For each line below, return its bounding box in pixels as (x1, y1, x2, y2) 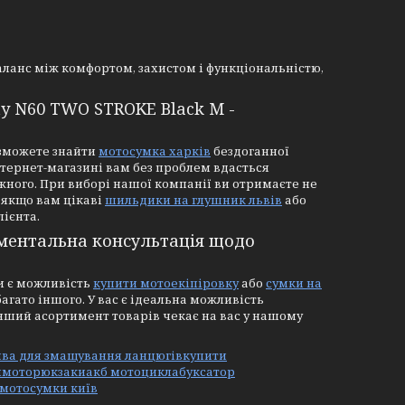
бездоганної (211, 143, 289, 159)
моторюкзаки (2, 363, 86, 380)
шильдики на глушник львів (105, 192, 282, 208)
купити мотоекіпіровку (93, 275, 239, 291)
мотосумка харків (99, 143, 211, 159)
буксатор (179, 363, 235, 380)
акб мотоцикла (86, 363, 179, 380)
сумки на (266, 275, 322, 291)
